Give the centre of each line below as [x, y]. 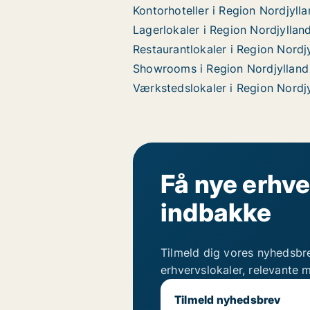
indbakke [216, 212]
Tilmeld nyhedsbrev [228, 300]
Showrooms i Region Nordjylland [221, 69]
